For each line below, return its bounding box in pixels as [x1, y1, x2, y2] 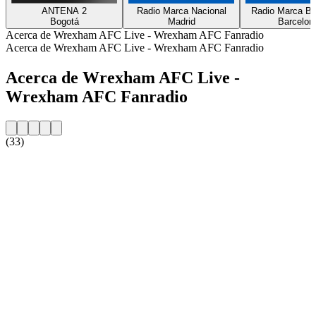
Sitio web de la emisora [6, 159, 109, 171]
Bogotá [49, 16, 79, 27]
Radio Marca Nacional [136, 5, 226, 16]
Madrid [167, 16, 195, 27]
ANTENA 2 [42, 5, 87, 16]
